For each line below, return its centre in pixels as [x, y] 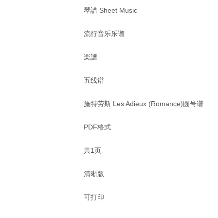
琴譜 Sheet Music [110, 10]
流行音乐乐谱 [104, 34]
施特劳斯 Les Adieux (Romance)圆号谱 [144, 104]
